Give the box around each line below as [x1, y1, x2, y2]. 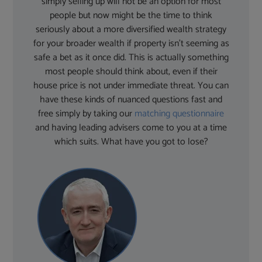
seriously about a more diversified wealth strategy [36, 22, 226, 38]
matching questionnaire [135, 106, 224, 122]
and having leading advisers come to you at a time [35, 120, 227, 136]
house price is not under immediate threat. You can [33, 78, 229, 94]
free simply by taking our [38, 106, 135, 122]
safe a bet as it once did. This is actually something [33, 50, 229, 66]
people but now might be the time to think [50, 8, 212, 24]
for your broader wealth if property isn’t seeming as [33, 36, 229, 52]
